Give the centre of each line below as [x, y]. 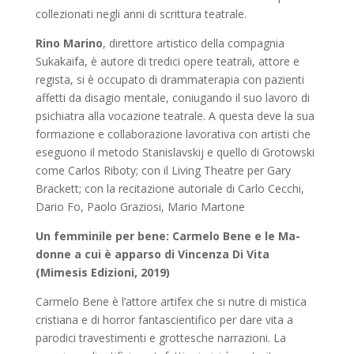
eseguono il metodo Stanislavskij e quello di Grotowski [175, 152]
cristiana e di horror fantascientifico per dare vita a [164, 319]
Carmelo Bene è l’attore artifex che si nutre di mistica [171, 301]
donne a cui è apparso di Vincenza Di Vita [152, 254]
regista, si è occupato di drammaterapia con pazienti [169, 79]
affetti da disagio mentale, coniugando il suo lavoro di [172, 97]
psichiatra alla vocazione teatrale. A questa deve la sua [175, 115]
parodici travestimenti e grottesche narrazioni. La [160, 337]
